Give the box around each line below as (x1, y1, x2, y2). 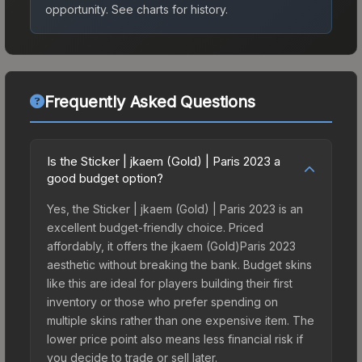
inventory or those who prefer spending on (47, 294, 278, 309)
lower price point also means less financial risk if (47, 331, 303, 346)
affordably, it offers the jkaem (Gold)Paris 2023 (47, 238, 296, 253)
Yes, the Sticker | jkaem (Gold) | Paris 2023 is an (47, 201, 303, 216)
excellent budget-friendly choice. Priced (47, 220, 263, 234)
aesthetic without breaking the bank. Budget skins (47, 257, 312, 271)
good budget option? (47, 170, 163, 186)
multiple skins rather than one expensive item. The (47, 313, 314, 327)
